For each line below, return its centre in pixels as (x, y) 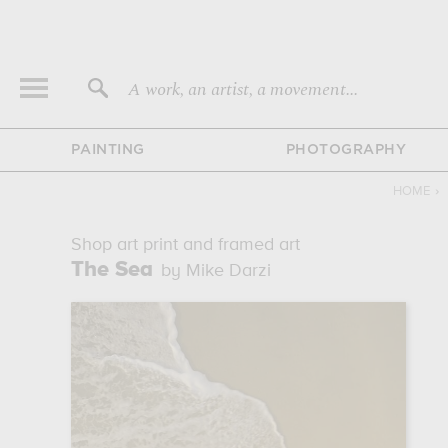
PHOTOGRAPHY (346, 150)
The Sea (111, 270)
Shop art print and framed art (185, 245)
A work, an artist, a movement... (243, 89)
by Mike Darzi (215, 271)
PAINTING (107, 150)
